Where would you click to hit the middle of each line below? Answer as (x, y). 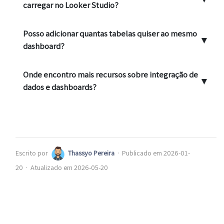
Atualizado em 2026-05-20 (69, 167)
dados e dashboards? (60, 87)
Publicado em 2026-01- (156, 152)
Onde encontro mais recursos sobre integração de (110, 74)
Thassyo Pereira (91, 152)
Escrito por (32, 152)
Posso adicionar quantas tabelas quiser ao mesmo (110, 33)
